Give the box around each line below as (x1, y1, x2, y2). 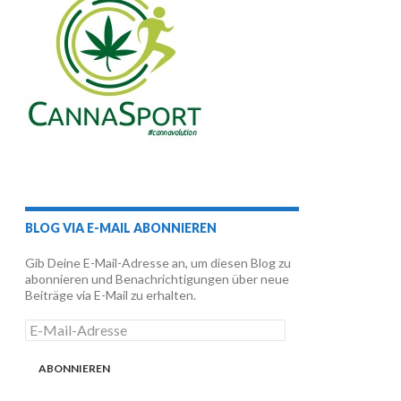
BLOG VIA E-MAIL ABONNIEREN (25, 220, 217, 235)
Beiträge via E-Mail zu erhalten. (25, 287, 196, 303)
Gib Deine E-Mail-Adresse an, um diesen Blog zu (25, 255, 291, 270)
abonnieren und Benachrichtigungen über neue (25, 271, 289, 286)
